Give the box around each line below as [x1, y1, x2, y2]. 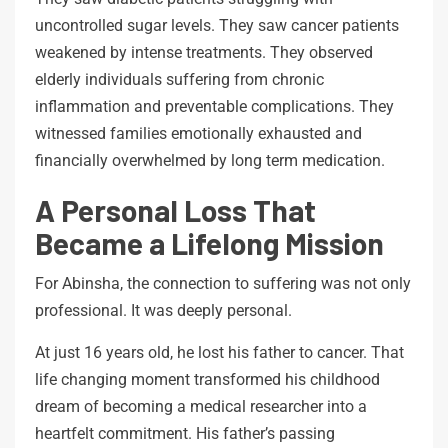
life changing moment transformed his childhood [35, 369, 380, 389]
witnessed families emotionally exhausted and [35, 123, 362, 143]
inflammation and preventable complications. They [35, 96, 394, 116]
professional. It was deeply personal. [35, 300, 292, 320]
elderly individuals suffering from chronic [35, 69, 324, 89]
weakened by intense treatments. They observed [35, 42, 373, 62]
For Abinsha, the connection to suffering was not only [35, 273, 411, 293]
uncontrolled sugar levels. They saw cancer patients [35, 15, 399, 35]
